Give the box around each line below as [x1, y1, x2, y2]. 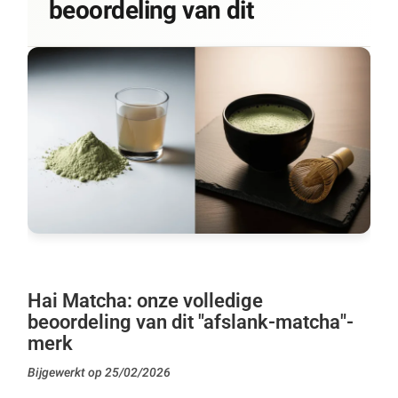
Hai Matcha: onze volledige [28, 290, 263, 313]
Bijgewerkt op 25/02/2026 [28, 365, 171, 380]
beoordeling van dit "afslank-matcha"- [28, 311, 354, 334]
